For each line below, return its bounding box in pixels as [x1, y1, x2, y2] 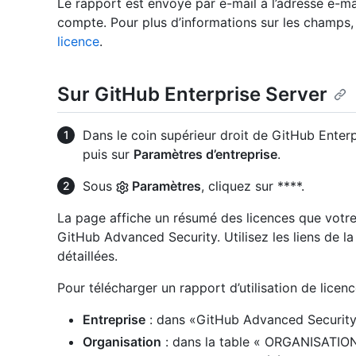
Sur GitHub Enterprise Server [57, 83, 327, 106]
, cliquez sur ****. [201, 178, 304, 195]
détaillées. [57, 248, 118, 265]
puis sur [83, 146, 133, 163]
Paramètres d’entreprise [133, 146, 277, 163]
